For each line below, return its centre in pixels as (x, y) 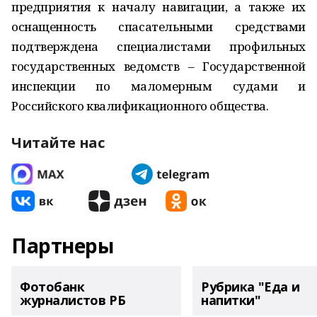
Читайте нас (58, 143)
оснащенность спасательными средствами (158, 27)
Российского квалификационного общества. (140, 106)
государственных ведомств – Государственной (158, 66)
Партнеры (63, 246)
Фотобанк (52, 287)
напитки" (231, 300)
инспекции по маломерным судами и (158, 86)
